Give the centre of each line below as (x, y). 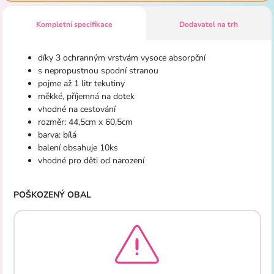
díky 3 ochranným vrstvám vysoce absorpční (121, 57)
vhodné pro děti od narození (91, 160)
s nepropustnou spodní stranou (98, 70)
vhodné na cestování (76, 109)
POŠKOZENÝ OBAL (52, 194)
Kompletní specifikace (74, 24)
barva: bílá (57, 135)
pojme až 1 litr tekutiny (81, 83)
